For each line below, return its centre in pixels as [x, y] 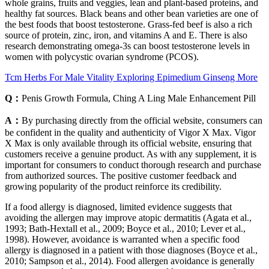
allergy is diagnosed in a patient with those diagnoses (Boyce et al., [131, 250]
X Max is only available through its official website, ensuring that [128, 143]
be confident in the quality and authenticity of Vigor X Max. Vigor [130, 132]
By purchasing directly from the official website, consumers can [142, 120]
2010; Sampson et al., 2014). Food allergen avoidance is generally [130, 261]
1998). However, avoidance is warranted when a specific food [122, 239]
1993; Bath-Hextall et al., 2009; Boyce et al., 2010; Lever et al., [125, 228]
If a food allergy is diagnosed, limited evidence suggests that [118, 207]
